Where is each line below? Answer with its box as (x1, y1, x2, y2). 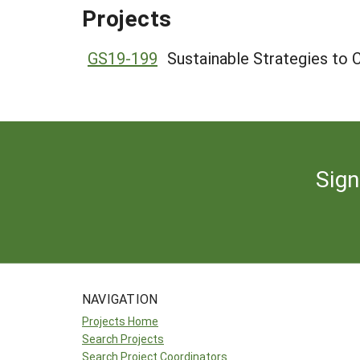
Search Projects (82, 331, 164, 346)
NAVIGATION (82, 290, 158, 307)
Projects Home (82, 313, 158, 329)
